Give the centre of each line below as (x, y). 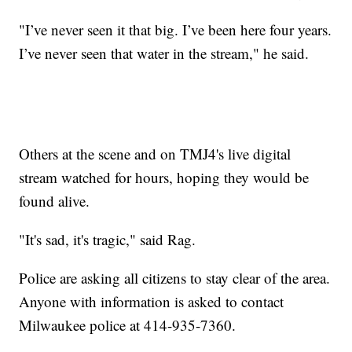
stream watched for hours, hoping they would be (164, 177)
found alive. (55, 200)
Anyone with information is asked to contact (152, 301)
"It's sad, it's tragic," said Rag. (108, 239)
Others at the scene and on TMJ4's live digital (155, 153)
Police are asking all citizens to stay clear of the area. (175, 277)
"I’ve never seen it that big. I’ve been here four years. (176, 29)
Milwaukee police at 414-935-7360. (128, 324)
